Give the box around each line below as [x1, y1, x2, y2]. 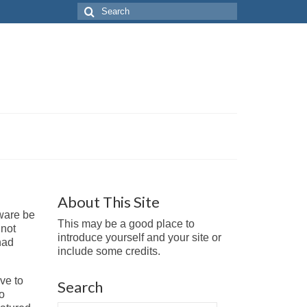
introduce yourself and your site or [57, 232, 221, 243]
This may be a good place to [57, 218, 195, 230]
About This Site [57, 193, 160, 211]
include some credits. [57, 245, 160, 257]
